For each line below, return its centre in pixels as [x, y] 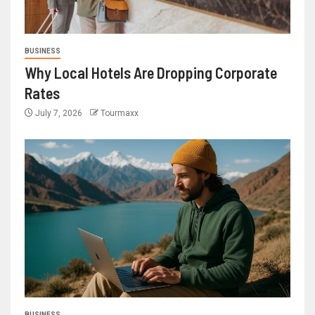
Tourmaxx [120, 114]
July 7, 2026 [59, 114]
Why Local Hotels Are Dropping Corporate [151, 73]
